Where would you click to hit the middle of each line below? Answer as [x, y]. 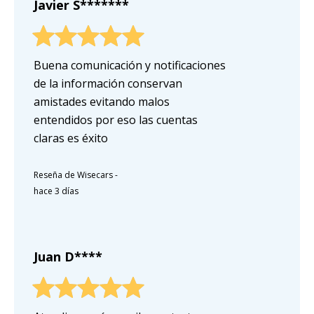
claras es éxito [71, 138]
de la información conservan [108, 83]
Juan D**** [68, 256]
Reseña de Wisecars [73, 175]
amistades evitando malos [102, 101]
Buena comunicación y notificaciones [130, 65]
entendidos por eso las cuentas [116, 120]
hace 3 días [56, 191]
